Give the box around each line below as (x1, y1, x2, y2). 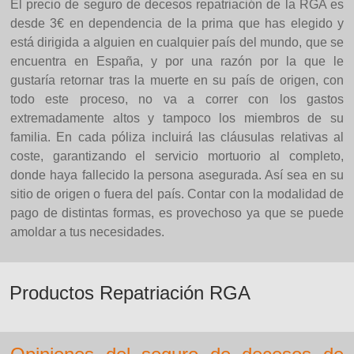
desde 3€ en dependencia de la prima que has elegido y (10, 17, 344, 30)
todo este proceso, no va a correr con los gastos (10, 92, 344, 106)
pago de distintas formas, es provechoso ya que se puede (10, 206, 344, 220)
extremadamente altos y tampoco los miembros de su (10, 111, 344, 125)
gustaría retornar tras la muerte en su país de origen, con (10, 73, 344, 87)
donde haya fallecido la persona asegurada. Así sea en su (10, 168, 344, 182)
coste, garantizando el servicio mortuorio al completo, (10, 149, 344, 163)
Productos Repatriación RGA (9, 282, 250, 303)
